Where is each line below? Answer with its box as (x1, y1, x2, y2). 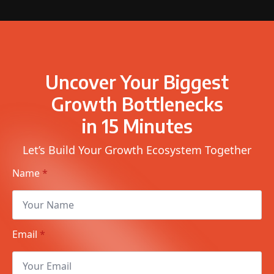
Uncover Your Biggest (45, 70, 229, 94)
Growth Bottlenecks (51, 92, 223, 116)
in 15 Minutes (81, 114, 193, 138)
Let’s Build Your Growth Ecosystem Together (23, 143, 251, 157)
